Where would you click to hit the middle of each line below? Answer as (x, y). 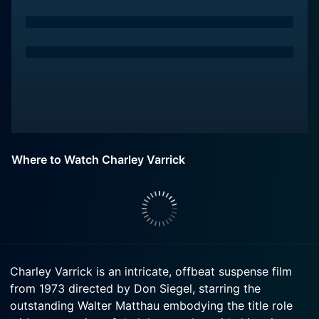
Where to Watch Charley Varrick (98, 159)
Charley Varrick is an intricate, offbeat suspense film (151, 271)
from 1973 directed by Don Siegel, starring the (135, 288)
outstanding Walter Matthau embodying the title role (151, 305)
